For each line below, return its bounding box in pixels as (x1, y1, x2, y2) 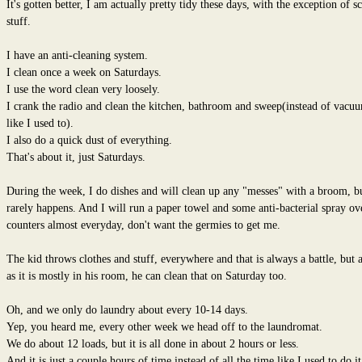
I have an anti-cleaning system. (6, 48, 148, 61)
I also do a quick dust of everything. (6, 133, 172, 146)
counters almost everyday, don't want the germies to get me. (6, 218, 280, 231)
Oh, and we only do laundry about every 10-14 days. (6, 303, 248, 316)
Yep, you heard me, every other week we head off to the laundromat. (6, 320, 322, 333)
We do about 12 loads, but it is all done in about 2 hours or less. (6, 337, 299, 350)
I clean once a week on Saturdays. (6, 65, 162, 78)
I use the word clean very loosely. (6, 82, 160, 95)
